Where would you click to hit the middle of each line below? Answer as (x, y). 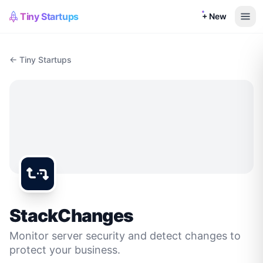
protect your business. (65, 250)
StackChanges (71, 215)
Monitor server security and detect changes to (125, 236)
